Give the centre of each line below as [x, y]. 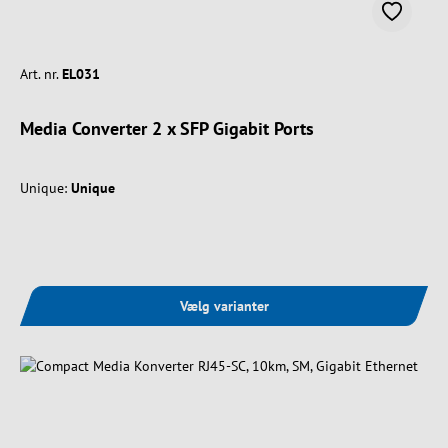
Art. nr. [39, 73]
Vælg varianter [224, 305]
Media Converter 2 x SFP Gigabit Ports [167, 128]
